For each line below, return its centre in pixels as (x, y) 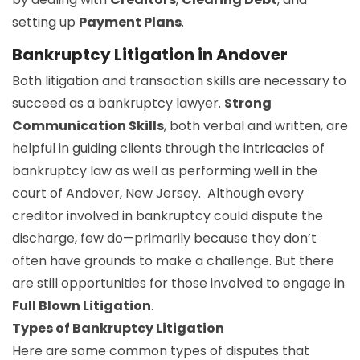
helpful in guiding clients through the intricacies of (168, 148)
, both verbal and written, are (256, 125)
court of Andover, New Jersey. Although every (158, 193)
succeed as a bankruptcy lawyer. (118, 103)
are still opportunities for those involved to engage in (178, 283)
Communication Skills (88, 125)
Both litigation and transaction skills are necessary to (179, 80)
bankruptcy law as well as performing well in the (165, 170)
